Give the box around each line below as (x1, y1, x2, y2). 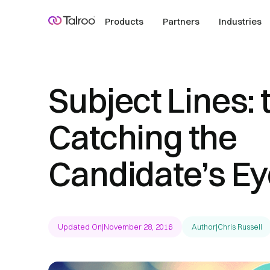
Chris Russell (218, 222, 262, 231)
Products (105, 16, 144, 27)
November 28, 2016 (104, 222, 172, 231)
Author (192, 222, 216, 231)
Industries (219, 16, 262, 27)
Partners (163, 16, 200, 27)
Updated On (58, 222, 102, 231)
